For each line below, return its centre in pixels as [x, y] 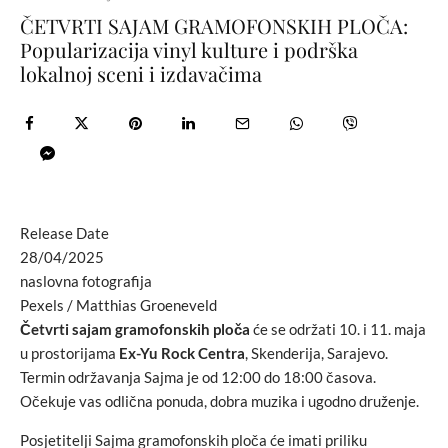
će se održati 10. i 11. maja [338, 329]
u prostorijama [69, 353]
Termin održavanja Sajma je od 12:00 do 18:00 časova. [198, 377]
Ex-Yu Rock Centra [182, 353]
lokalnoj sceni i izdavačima [141, 74]
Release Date [64, 233]
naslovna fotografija [86, 281]
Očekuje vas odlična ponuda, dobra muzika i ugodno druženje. [219, 401]
